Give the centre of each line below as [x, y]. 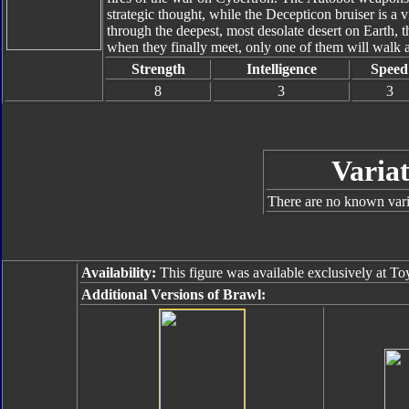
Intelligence [281, 69]
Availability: [119, 273]
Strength [158, 69]
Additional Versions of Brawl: [173, 294]
